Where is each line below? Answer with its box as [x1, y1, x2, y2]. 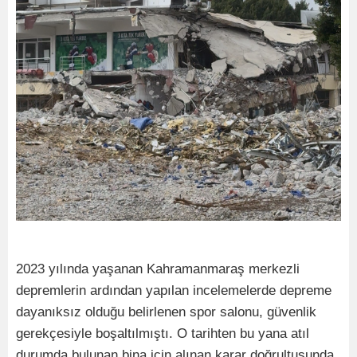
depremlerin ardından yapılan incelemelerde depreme [16, 282, 331, 298]
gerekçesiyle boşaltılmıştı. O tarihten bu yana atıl [16, 325, 309, 341]
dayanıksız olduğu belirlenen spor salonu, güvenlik [16, 304, 316, 320]
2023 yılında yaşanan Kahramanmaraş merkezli [16, 261, 300, 277]
